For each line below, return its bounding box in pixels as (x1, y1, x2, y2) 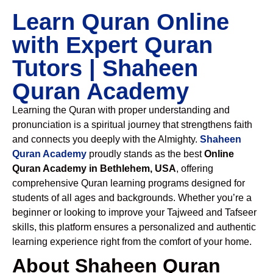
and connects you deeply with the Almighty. (12, 134, 200, 144)
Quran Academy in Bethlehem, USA (12, 163, 176, 174)
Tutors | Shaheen (12, 55, 198, 81)
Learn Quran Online (12, 9, 229, 35)
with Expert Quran (12, 32, 213, 58)
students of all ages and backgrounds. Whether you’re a (12, 193, 252, 203)
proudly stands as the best (87, 149, 204, 159)
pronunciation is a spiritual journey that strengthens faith (12, 119, 252, 130)
